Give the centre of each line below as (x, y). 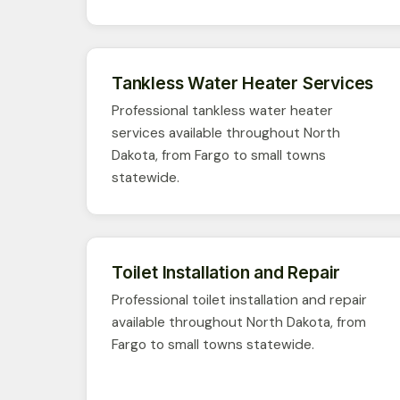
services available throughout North (226, 133)
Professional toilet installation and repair (239, 300)
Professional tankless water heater (222, 110)
